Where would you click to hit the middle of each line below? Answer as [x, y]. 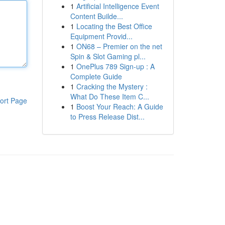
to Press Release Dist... [107, 117]
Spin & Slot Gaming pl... [108, 56]
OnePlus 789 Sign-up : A [115, 66]
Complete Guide [96, 76]
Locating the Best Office [114, 26]
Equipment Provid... [101, 36]
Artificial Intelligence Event [118, 6]
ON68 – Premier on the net [119, 46]
